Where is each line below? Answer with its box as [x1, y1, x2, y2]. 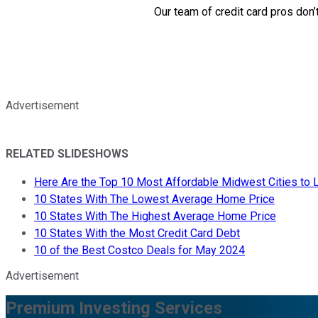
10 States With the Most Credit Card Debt [34, 226, 240, 240]
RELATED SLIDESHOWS [6, 146, 128, 160]
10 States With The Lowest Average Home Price [34, 192, 275, 206]
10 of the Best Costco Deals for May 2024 [34, 243, 245, 257]
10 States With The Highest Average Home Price [34, 209, 276, 223]
